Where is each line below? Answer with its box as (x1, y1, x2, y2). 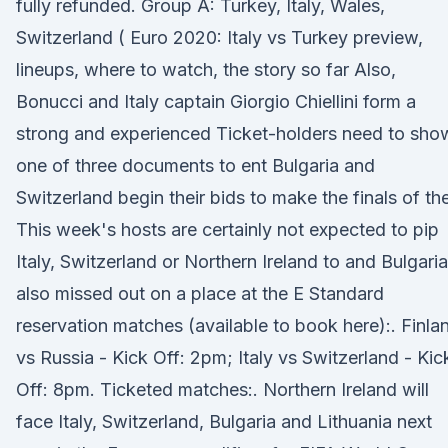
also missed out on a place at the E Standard (16, 283, 384, 304)
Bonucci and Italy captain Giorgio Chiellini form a (16, 91, 416, 112)
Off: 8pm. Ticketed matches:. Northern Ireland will (16, 379, 429, 400)
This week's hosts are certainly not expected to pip (16, 219, 439, 240)
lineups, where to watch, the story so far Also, (16, 59, 396, 80)
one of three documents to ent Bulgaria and (16, 155, 375, 176)
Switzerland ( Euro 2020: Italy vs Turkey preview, (16, 27, 423, 48)
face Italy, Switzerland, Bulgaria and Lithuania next (16, 411, 432, 432)
